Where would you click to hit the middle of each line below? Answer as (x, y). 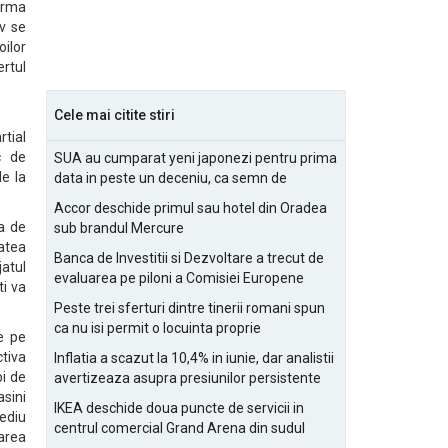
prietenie (82, 198)
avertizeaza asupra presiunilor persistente (187, 378)
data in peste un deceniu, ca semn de (170, 178)
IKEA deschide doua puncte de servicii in (179, 408)
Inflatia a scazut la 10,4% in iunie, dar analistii (194, 358)
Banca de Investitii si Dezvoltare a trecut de (189, 258)
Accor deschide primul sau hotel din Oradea (190, 208)
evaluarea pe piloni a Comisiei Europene (179, 278)
